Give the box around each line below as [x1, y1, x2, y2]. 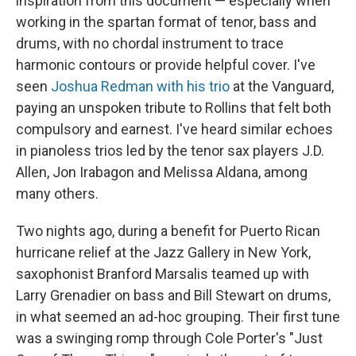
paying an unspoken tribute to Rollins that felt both [16, 99, 331, 116]
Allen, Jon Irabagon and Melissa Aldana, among [16, 163, 308, 180]
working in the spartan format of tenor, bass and [16, 13, 316, 30]
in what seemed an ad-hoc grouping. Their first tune [16, 308, 340, 325]
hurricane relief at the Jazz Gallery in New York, [16, 243, 311, 261]
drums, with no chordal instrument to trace [16, 34, 284, 52]
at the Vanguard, [230, 77, 334, 95]
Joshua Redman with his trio [51, 77, 230, 95]
